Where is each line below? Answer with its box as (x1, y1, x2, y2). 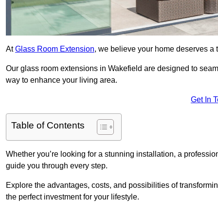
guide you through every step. (6, 162, 108, 170)
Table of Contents (11, 120, 85, 131)
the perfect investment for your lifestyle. (6, 193, 139, 201)
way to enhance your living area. (6, 76, 117, 85)
